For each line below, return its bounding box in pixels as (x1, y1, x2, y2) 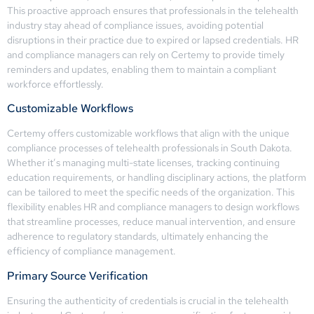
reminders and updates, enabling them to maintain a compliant (7, 62, 276, 76)
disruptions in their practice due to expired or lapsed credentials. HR (7, 33, 299, 46)
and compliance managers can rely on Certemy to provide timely (7, 48, 285, 61)
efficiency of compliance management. (7, 245, 176, 258)
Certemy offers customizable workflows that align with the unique (7, 127, 289, 140)
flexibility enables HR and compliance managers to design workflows (7, 200, 299, 214)
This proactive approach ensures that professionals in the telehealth (7, 4, 299, 17)
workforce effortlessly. (7, 77, 104, 90)
